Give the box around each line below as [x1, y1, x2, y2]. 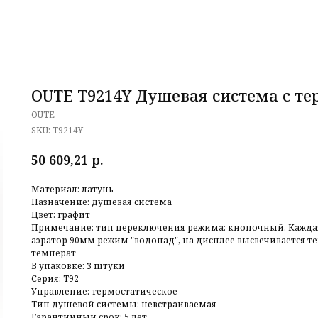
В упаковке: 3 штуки [31, 259, 125, 272]
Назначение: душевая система [31, 195, 172, 208]
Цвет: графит [31, 208, 90, 221]
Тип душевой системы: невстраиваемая [31, 297, 216, 310]
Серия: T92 [31, 272, 79, 285]
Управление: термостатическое [31, 285, 177, 297]
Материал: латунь [31, 182, 114, 195]
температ [31, 246, 76, 259]
